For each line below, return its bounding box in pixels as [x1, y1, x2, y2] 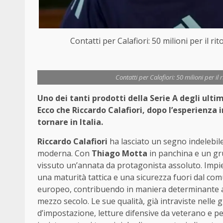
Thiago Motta [92, 147, 147, 159]
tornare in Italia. [37, 116, 103, 127]
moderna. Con [37, 147, 92, 159]
